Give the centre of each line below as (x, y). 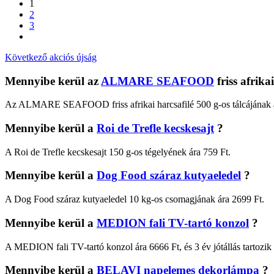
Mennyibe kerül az (53, 81)
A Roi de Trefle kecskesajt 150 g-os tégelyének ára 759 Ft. (118, 152)
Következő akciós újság (51, 57)
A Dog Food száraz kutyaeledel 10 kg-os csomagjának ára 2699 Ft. (135, 199)
